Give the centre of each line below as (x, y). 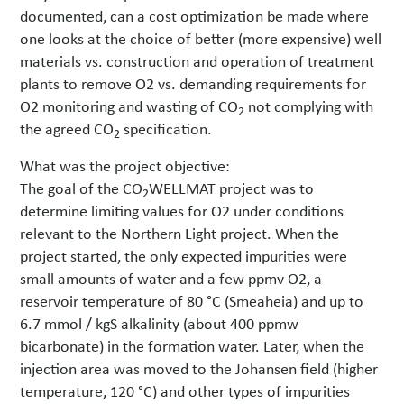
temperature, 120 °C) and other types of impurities (185, 391)
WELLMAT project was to (232, 188)
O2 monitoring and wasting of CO (129, 106)
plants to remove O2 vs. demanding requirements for (193, 83)
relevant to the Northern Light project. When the (180, 233)
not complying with (309, 106)
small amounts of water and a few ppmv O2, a (171, 278)
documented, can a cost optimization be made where (195, 16)
